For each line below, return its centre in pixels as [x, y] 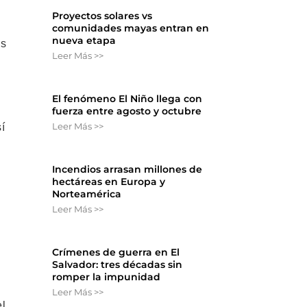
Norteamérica [87, 194]
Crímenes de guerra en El [116, 253]
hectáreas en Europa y [109, 182]
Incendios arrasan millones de [127, 170]
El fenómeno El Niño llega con [127, 99]
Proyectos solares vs [102, 16]
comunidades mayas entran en [131, 28]
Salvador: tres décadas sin [118, 265]
